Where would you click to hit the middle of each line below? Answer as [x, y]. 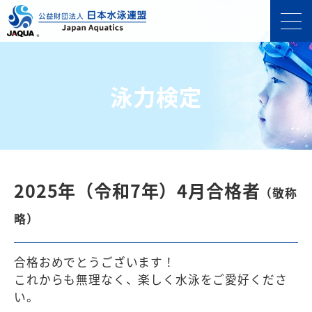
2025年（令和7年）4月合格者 [137, 190]
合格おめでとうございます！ [95, 262]
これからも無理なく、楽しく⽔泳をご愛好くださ [151, 279]
